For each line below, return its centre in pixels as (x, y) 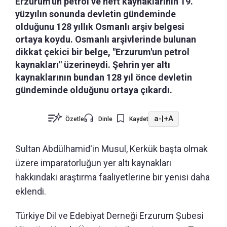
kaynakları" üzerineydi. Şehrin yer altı (93, 64)
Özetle (75, 119)
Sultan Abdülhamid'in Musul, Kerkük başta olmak (111, 148)
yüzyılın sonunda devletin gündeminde (96, 14)
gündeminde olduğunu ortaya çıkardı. (94, 90)
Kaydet (139, 119)
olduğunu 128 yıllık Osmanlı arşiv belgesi (100, 26)
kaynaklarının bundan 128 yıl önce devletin (104, 77)
